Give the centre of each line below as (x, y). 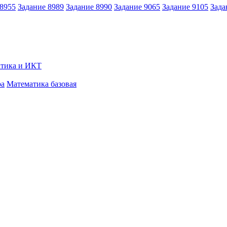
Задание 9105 (185, 7)
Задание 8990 (89, 7)
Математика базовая (42, 84)
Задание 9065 (137, 7)
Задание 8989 (41, 7)
